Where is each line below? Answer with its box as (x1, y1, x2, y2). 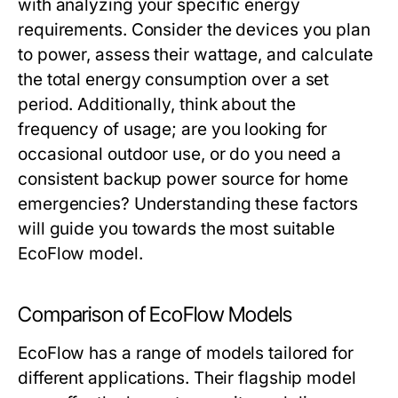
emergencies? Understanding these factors (18, 194, 359, 215)
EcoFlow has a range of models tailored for (18, 343, 354, 364)
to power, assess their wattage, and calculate (18, 44, 373, 66)
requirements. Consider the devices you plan (18, 20, 370, 41)
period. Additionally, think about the (18, 94, 296, 115)
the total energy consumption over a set (18, 69, 330, 91)
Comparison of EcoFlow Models (18, 302, 292, 328)
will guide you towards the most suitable (18, 219, 336, 240)
